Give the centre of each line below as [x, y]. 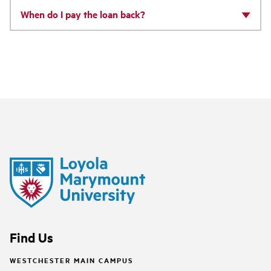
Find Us [31, 237]
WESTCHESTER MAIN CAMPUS [71, 260]
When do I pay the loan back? [83, 14]
